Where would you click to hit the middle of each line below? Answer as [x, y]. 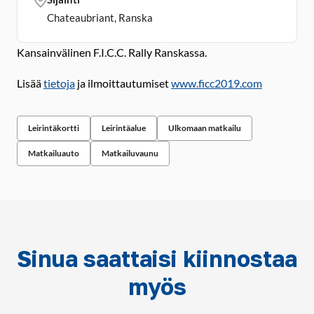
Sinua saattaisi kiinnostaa [157, 259]
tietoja [59, 83]
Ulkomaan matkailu [205, 128]
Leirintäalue [124, 128]
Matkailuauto [54, 153]
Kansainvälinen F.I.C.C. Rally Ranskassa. [112, 52]
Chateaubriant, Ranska [100, 18]
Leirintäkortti [54, 128]
